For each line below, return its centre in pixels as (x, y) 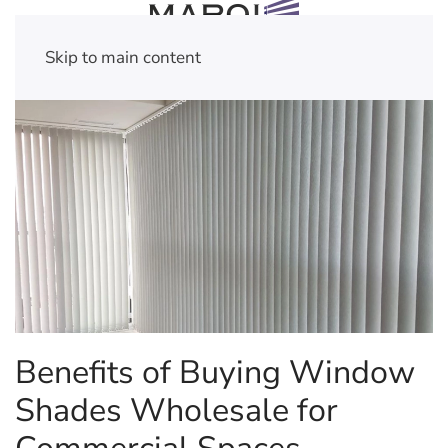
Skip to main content (123, 57)
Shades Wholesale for (176, 410)
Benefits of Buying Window (215, 372)
